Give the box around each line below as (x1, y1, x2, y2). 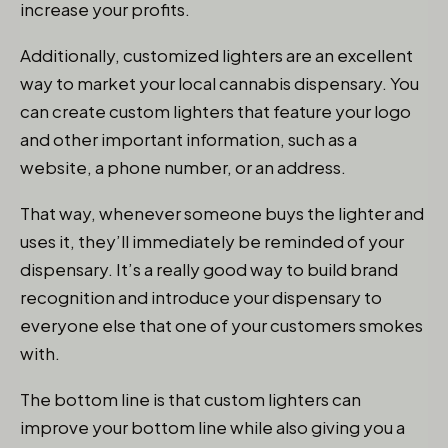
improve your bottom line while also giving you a (20, 416, 405, 438)
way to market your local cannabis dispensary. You (20, 72, 419, 94)
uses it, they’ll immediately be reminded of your (20, 230, 404, 252)
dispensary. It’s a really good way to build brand (20, 258, 398, 280)
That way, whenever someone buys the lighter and (20, 202, 424, 224)
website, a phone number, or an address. (20, 156, 346, 178)
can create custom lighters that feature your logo (20, 100, 411, 122)
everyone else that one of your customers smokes (20, 314, 423, 336)
